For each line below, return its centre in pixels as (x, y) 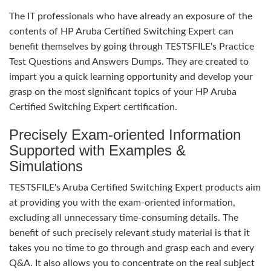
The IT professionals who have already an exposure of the (131, 16)
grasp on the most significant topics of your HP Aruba (123, 92)
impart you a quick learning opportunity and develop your (131, 77)
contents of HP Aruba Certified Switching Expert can (121, 31)
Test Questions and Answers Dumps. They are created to (129, 62)
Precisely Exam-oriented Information (125, 135)
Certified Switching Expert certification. (93, 107)
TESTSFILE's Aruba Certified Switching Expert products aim (135, 188)
